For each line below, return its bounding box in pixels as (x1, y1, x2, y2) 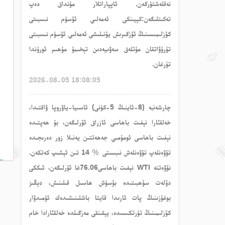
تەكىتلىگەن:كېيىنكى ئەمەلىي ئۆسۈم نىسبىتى (29, 15, 171, 23)
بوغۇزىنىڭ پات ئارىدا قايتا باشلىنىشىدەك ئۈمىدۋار (29, 193, 171, 201)
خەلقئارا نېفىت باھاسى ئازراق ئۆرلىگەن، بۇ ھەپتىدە (29, 118, 171, 126)
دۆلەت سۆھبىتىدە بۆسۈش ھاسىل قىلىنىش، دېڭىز (29, 178, 171, 186)
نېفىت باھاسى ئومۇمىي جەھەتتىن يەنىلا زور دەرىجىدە (29, 133, 171, 141)
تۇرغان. (152, 60, 171, 68)
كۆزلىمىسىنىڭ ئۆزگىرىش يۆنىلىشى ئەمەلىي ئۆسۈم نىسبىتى (29, 30, 171, 38)
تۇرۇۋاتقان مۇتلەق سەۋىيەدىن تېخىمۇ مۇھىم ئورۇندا (29, 45, 171, 53)
